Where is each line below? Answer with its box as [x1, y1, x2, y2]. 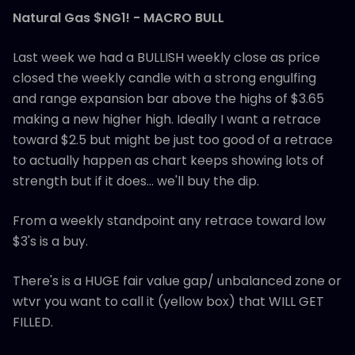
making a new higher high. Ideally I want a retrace [13, 109, 321, 128]
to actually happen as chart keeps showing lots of [13, 151, 324, 170]
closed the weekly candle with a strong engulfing [13, 68, 316, 87]
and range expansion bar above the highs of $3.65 [13, 89, 324, 108]
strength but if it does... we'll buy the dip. [13, 171, 259, 190]
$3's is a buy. [13, 231, 88, 250]
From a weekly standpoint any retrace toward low [13, 211, 326, 230]
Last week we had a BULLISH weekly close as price [13, 48, 320, 67]
